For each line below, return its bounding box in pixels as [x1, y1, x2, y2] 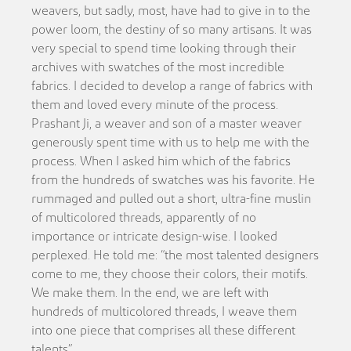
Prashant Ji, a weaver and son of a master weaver [31, 117, 302, 130]
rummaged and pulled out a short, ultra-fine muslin [31, 192, 312, 205]
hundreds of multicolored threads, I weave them [31, 305, 298, 318]
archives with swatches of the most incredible [31, 60, 285, 74]
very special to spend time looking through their [31, 42, 297, 55]
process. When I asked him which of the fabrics [31, 154, 291, 168]
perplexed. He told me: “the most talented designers [31, 248, 320, 262]
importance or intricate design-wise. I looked [31, 230, 278, 243]
